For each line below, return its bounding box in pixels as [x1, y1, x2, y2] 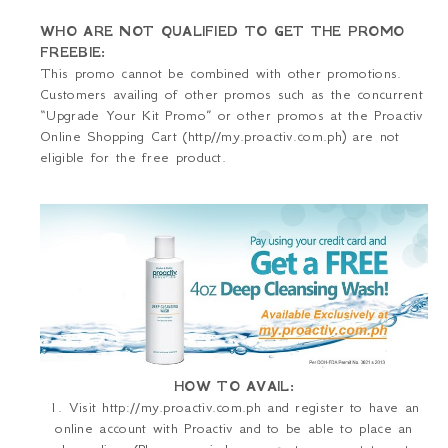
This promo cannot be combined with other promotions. [40, 64, 402, 82]
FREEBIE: [40, 43, 106, 61]
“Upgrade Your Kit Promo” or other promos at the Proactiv [40, 106, 423, 124]
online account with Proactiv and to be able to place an [55, 419, 413, 438]
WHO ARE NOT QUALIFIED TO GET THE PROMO [40, 22, 405, 40]
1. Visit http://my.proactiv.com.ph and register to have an [48, 398, 420, 417]
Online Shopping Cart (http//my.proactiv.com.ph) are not [40, 127, 400, 145]
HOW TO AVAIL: [174, 377, 294, 396]
